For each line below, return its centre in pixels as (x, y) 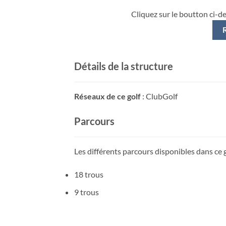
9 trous (87, 192)
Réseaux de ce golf (107, 96)
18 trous (89, 174)
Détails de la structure (124, 66)
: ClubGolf (159, 96)
